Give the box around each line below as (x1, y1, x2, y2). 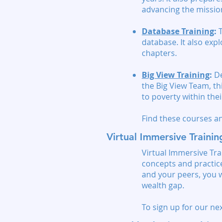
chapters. (142, 48, 177, 58)
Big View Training (142, 69, 210, 80)
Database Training (142, 26, 214, 37)
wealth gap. (142, 180, 184, 191)
